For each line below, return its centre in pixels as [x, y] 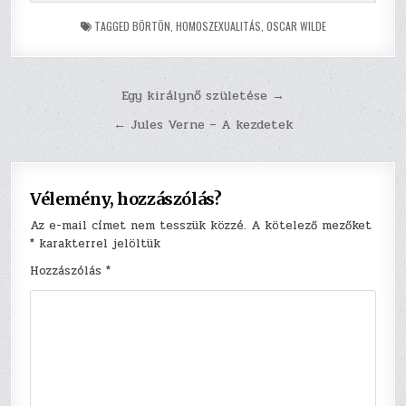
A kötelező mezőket [312, 226]
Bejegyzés [73, 97]
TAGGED [111, 26]
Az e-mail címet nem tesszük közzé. [139, 226]
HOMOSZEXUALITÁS [218, 26]
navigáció [72, 123]
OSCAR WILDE [296, 26]
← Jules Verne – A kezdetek [203, 125]
